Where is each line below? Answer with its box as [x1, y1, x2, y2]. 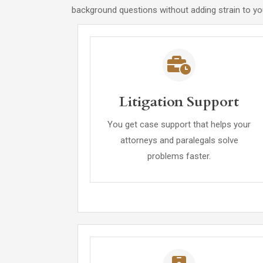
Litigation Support [119, 92, 240, 112]
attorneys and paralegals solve [120, 135, 238, 146]
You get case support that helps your [107, 119, 251, 130]
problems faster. [147, 151, 211, 161]
